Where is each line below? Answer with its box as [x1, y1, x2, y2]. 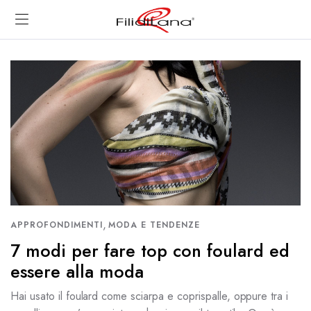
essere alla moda [10, 259, 144, 284]
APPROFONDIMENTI [10, 219, 103, 231]
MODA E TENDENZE [108, 219, 200, 231]
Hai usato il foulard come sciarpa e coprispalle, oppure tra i [10, 288, 289, 304]
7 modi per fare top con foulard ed [10, 238, 289, 263]
